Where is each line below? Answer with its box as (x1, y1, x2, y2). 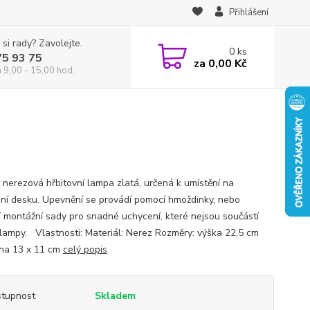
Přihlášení (228, 6, 268, 19)
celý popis (62, 243, 107, 256)
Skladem (94, 289, 136, 302)
